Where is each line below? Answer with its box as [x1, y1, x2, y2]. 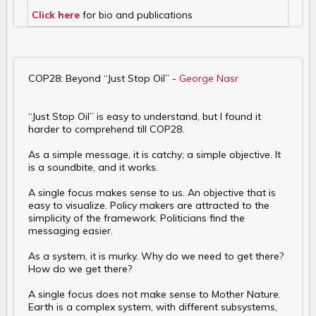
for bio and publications [80, 8, 193, 22]
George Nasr [179, 72, 238, 85]
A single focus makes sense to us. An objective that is [28, 186, 276, 200]
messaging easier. [28, 224, 113, 238]
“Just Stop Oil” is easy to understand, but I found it [28, 110, 261, 123]
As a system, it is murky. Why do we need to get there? [28, 250, 284, 263]
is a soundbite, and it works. [28, 161, 158, 174]
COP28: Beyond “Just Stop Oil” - [28, 72, 179, 85]
